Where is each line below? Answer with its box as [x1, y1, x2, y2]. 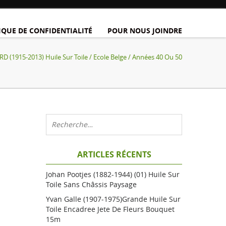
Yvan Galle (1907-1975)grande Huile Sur [46, 194, 181, 204]
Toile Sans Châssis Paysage [46, 180, 137, 189]
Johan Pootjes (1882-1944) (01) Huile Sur [46, 169, 180, 179]
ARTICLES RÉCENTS [77, 149, 151, 160]
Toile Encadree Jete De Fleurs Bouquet [46, 204, 175, 214]
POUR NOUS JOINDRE [107, 26, 182, 35]
